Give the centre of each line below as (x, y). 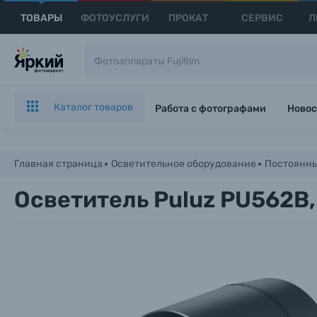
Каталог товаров (93, 107)
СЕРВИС (262, 18)
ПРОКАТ (189, 18)
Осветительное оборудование (184, 164)
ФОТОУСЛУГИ (115, 18)
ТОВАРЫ (41, 18)
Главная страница (58, 164)
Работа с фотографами (211, 109)
